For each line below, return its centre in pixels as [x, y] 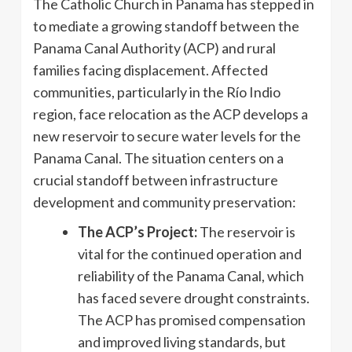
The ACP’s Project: [137, 231]
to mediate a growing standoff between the [166, 26]
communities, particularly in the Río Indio [157, 92]
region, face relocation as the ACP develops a [170, 114]
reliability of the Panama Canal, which [191, 275]
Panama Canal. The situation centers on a [158, 158]
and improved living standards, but [182, 341]
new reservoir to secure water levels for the [167, 136]
